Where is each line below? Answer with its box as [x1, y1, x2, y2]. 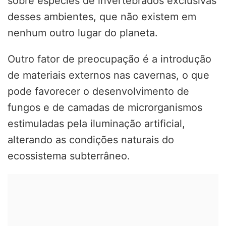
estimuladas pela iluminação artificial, [8, 118, 185, 130]
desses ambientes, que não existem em [8, 11, 196, 23]
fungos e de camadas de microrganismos [8, 101, 202, 114]
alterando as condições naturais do [8, 134, 174, 146]
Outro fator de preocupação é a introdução [8, 53, 211, 66]
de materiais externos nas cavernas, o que [8, 69, 209, 82]
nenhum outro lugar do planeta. [8, 27, 158, 39]
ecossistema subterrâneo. [8, 150, 130, 162]
